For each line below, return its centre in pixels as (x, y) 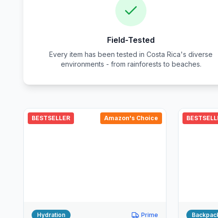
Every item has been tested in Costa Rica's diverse (131, 54)
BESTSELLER (51, 118)
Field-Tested (131, 40)
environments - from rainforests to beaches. (131, 64)
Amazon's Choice (131, 118)
